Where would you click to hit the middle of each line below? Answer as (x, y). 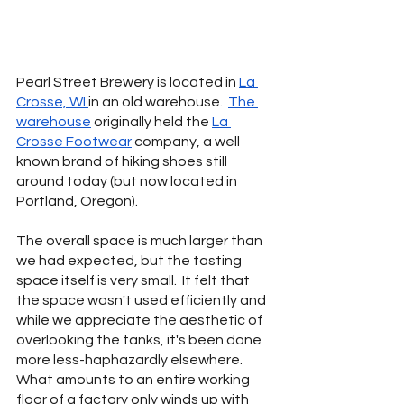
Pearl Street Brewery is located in (128, 82)
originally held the (151, 121)
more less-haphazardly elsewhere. (132, 359)
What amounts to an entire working (134, 379)
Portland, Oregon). (81, 201)
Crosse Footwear (74, 141)
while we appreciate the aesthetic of (141, 320)
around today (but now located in (128, 181)
